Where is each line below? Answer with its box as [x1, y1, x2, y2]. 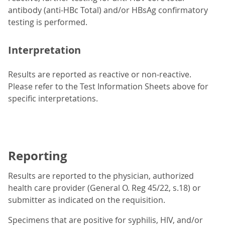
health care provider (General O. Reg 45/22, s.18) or [8, 182, 201, 194]
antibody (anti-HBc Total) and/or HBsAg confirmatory [8, 5, 208, 16]
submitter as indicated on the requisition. [8, 194, 165, 206]
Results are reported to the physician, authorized [8, 170, 194, 182]
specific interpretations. [8, 93, 98, 104]
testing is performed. [8, 17, 87, 28]
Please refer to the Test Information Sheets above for [8, 81, 208, 92]
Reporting [8, 147, 67, 165]
